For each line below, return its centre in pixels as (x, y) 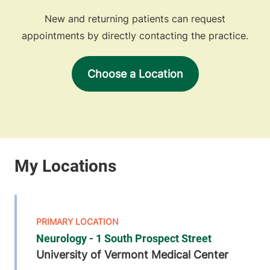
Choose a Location (135, 74)
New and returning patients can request (135, 19)
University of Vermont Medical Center (132, 255)
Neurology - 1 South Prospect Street (124, 239)
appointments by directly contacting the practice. (135, 36)
